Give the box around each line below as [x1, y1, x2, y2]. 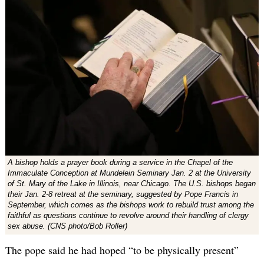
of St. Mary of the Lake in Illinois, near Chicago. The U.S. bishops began [7, 179, 256, 189]
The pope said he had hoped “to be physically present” [5, 243, 239, 258]
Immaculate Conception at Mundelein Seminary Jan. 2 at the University [7, 169, 251, 178]
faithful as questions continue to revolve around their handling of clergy [7, 211, 249, 220]
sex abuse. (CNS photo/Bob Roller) [7, 222, 127, 231]
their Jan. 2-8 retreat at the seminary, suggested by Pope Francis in [7, 190, 238, 199]
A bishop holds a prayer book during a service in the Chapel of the [7, 158, 233, 167]
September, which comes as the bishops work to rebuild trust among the [7, 200, 254, 210]
